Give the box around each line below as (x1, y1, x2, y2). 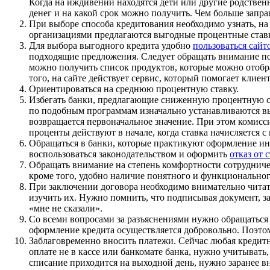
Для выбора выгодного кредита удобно (29, 40, 193, 51)
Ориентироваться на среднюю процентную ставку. (29, 84, 239, 95)
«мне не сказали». (29, 203, 102, 214)
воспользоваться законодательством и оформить (29, 149, 230, 160)
